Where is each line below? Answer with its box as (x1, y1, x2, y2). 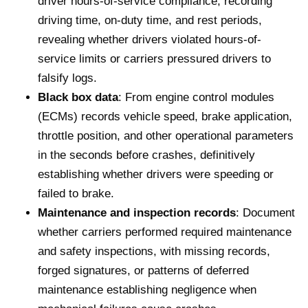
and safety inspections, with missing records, (38, 244, 270, 258)
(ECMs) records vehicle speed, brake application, (38, 109, 292, 123)
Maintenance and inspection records (38, 206, 236, 219)
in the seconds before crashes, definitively (38, 148, 255, 162)
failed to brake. (38, 186, 114, 200)
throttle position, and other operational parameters (38, 129, 294, 142)
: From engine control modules (118, 90, 274, 104)
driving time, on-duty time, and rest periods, (38, 13, 262, 27)
